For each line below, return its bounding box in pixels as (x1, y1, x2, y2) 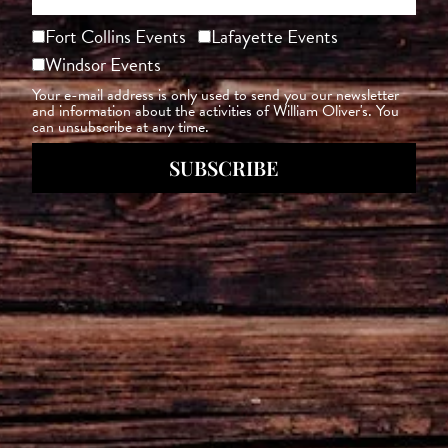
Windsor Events (45, 50, 162, 80)
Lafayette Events (211, 22, 339, 52)
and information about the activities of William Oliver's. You (32, 99, 400, 124)
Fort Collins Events (45, 22, 187, 52)
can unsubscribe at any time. (32, 115, 210, 140)
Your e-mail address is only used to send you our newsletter (32, 83, 400, 108)
